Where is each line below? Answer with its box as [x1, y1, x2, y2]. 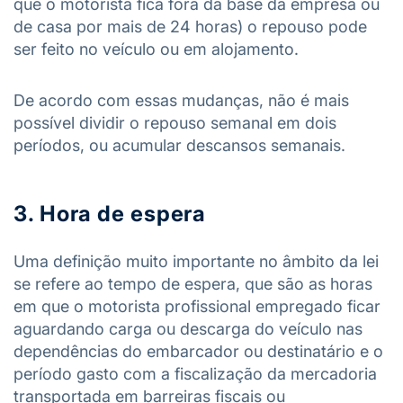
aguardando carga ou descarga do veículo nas [13, 319, 363, 338]
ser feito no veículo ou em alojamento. [13, 40, 299, 58]
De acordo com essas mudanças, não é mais [13, 91, 349, 110]
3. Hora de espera [13, 201, 207, 227]
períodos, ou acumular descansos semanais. [13, 136, 345, 155]
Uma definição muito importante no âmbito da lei [13, 252, 379, 271]
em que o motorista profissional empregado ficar [13, 297, 381, 316]
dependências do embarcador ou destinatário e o [13, 342, 383, 361]
